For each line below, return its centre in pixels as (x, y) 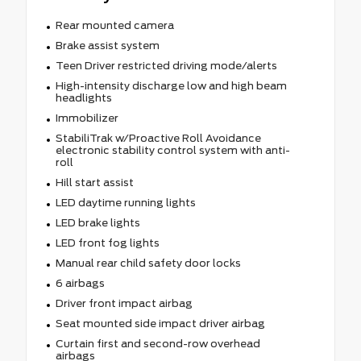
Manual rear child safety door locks (148, 263)
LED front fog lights (107, 243)
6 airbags (80, 283)
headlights (83, 98)
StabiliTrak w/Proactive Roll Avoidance (158, 138)
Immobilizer (87, 118)
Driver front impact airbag (124, 303)
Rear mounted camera (114, 25)
